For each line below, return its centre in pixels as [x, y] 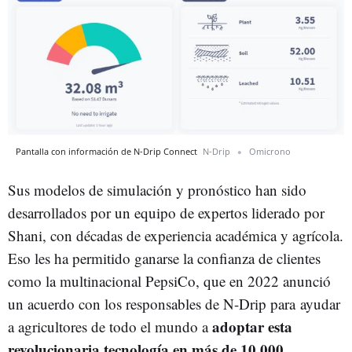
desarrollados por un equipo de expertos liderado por [166, 213]
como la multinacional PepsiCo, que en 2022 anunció [169, 281]
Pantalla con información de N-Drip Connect [108, 151]
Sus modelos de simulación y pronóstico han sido [157, 190]
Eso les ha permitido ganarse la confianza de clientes [164, 258]
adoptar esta [252, 326]
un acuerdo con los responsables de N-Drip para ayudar [174, 304]
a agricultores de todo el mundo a [110, 326]
